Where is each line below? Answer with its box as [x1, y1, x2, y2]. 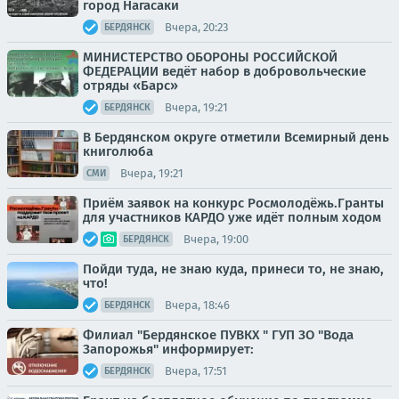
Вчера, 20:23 [165, 20, 228, 34]
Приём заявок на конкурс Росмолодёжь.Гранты [83, 195, 384, 211]
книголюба [83, 143, 153, 159]
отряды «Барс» [83, 77, 178, 94]
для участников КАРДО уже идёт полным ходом [83, 209, 381, 225]
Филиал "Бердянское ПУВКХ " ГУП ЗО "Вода [83, 327, 354, 343]
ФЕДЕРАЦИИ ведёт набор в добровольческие [83, 63, 366, 79]
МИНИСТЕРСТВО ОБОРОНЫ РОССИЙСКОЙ [83, 49, 338, 65]
